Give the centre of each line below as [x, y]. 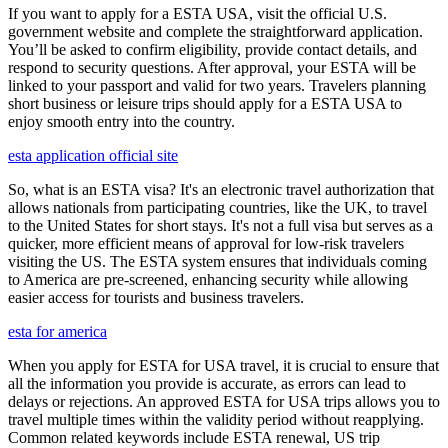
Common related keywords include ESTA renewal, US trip [194, 437]
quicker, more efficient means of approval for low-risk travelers [206, 243]
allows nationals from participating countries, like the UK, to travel [217, 207]
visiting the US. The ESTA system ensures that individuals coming [217, 261]
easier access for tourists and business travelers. [156, 297]
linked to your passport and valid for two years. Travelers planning [217, 85]
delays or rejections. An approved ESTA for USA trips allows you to [224, 401]
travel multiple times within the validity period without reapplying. [216, 419]
